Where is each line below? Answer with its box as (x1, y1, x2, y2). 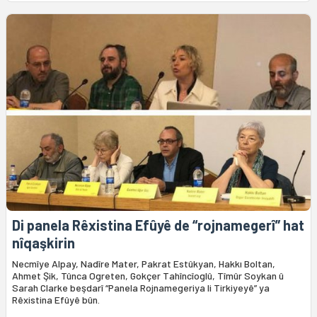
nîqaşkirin (12, 234, 75, 251)
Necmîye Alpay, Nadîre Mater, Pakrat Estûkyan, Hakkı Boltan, (12, 257, 275, 270)
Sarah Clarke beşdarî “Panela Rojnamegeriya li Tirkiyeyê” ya (12, 281, 270, 294)
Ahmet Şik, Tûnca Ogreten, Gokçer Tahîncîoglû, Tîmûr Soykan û (12, 269, 284, 282)
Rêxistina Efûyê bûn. (12, 293, 100, 306)
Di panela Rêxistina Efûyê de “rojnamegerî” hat (12, 216, 304, 234)
